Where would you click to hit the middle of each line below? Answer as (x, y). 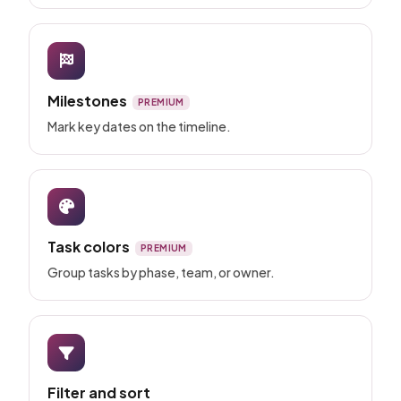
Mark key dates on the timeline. (139, 126)
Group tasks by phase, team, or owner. (161, 273)
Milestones (87, 100)
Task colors (89, 246)
